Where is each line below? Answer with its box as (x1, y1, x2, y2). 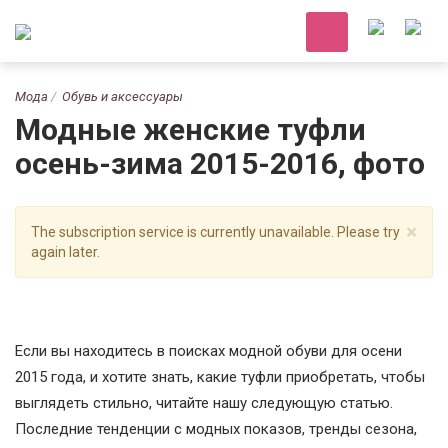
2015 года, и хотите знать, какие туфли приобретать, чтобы (15, 368, 425, 386)
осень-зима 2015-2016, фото (15, 146, 425, 181)
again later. (31, 244, 100, 260)
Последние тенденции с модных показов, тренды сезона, (15, 420, 417, 438)
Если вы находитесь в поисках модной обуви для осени (15, 342, 402, 360)
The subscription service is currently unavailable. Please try (31, 224, 400, 240)
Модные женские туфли (15, 112, 366, 147)
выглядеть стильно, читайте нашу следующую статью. (15, 394, 393, 412)
